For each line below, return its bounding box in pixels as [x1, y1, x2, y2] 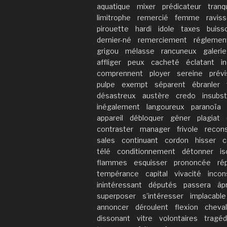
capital [145, 169, 168, 178]
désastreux [97, 91, 136, 100]
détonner [182, 146, 213, 156]
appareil [97, 113, 123, 122]
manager [140, 124, 170, 133]
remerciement [138, 35, 187, 44]
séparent [155, 80, 185, 89]
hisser [195, 135, 216, 144]
